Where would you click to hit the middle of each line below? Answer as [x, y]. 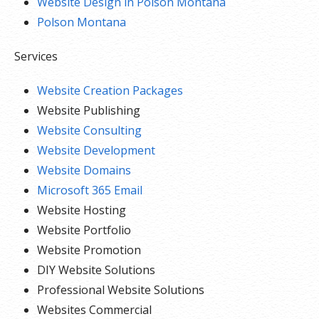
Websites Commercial [94, 310]
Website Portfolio [84, 230]
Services [36, 56]
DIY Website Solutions [96, 270]
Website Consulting [89, 130]
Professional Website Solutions [121, 290]
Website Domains [84, 170]
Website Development [96, 150]
